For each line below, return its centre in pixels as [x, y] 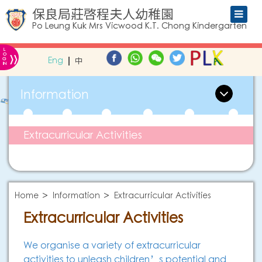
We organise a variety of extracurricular [112, 246]
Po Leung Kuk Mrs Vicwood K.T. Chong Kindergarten [139, 26]
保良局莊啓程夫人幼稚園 [103, 14]
